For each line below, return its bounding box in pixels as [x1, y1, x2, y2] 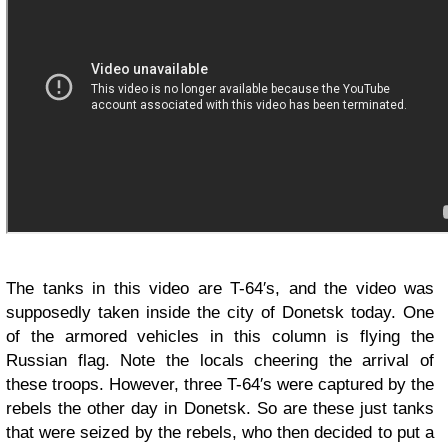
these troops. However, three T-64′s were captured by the [6, 375, 434, 394]
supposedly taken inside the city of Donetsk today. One [6, 303, 434, 322]
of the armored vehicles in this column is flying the [6, 327, 434, 346]
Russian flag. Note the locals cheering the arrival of [6, 351, 434, 370]
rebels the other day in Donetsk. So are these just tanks [6, 399, 434, 418]
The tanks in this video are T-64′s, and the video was [6, 279, 434, 298]
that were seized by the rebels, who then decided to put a [6, 423, 434, 442]
